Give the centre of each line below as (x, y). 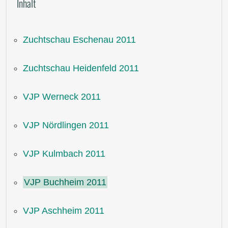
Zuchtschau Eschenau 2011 (79, 40)
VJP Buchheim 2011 (65, 182)
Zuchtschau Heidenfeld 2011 (81, 68)
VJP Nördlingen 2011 (66, 125)
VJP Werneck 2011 (62, 97)
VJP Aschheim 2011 (64, 211)
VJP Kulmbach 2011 (64, 154)
